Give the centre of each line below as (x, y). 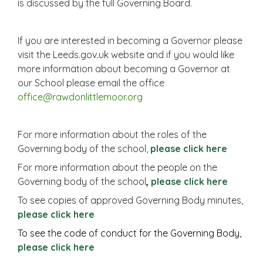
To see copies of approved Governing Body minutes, (130, 200)
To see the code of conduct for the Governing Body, (129, 233)
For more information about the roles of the (112, 134)
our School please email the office (91, 82)
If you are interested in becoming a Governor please (130, 40)
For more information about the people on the (117, 167)
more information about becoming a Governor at (124, 68)
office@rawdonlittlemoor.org (80, 97)
